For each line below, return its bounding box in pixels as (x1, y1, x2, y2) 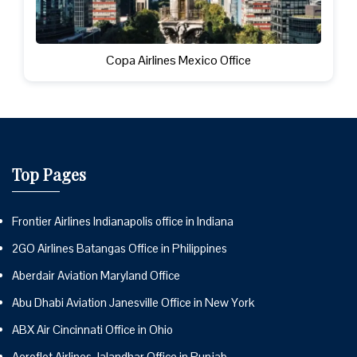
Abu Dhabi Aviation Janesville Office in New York (12, 294, 254, 310)
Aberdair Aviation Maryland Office (12, 267, 180, 283)
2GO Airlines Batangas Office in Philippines (12, 240, 227, 256)
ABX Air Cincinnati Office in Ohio (12, 321, 173, 337)
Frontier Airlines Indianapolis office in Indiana (12, 213, 233, 229)
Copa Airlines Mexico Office (106, 51, 251, 69)
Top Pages (12, 163, 86, 185)
